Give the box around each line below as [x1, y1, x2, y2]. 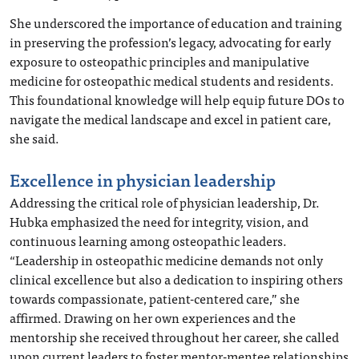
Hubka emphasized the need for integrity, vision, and [10, 210, 309, 232]
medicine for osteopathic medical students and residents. [10, 69, 334, 91]
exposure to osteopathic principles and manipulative [10, 50, 309, 71]
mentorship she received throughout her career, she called [10, 325, 339, 347]
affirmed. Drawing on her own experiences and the [10, 306, 296, 328]
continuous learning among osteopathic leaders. [10, 229, 287, 251]
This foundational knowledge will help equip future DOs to [10, 88, 345, 110]
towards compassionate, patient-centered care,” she [10, 287, 300, 309]
